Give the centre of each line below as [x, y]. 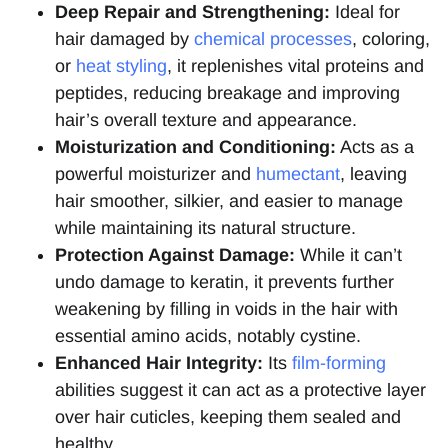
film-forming [339, 363]
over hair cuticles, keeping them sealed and [228, 417]
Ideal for [365, 12]
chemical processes [273, 39]
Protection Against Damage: [175, 255]
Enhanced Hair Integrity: [159, 363]
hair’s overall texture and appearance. [206, 120]
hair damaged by [124, 39]
